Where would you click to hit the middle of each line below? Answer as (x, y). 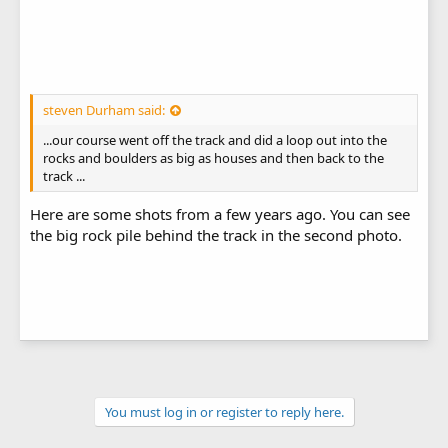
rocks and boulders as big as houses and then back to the (213, 158)
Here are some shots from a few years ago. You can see (220, 213)
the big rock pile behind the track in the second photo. (216, 234)
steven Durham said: (104, 110)
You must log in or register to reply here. (224, 411)
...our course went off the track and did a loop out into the (215, 140)
